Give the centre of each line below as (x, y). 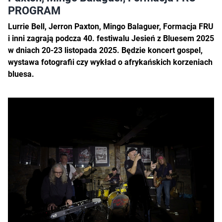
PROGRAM (34, 10)
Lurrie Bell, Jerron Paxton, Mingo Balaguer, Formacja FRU (111, 26)
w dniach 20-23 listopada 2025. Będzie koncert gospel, (105, 50)
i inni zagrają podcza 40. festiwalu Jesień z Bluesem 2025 (111, 38)
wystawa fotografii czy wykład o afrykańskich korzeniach (110, 62)
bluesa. (22, 74)
